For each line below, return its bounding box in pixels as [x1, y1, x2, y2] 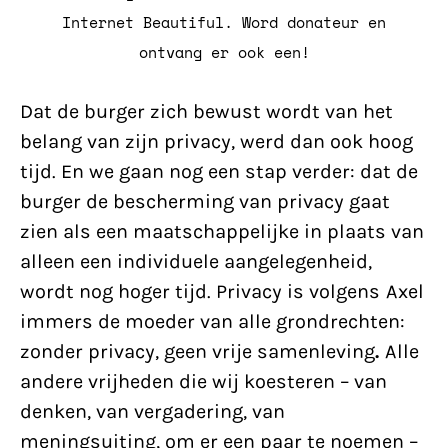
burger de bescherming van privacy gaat [20, 190, 390, 213]
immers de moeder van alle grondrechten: [20, 310, 405, 333]
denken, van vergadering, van [20, 400, 285, 423]
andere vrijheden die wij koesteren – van [20, 370, 387, 393]
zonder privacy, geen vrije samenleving [20, 340, 375, 363]
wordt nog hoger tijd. [20, 280, 216, 303]
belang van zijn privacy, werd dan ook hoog [20, 130, 413, 153]
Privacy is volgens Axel [216, 280, 424, 303]
